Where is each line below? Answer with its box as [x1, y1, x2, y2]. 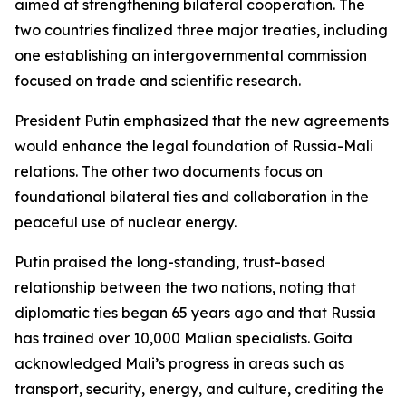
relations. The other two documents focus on [14, 162, 323, 180]
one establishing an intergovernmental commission [14, 46, 367, 64]
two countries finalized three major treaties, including [14, 21, 388, 39]
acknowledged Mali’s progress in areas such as [14, 354, 344, 372]
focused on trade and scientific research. [14, 72, 301, 90]
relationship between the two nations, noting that [14, 278, 356, 296]
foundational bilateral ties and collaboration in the [14, 188, 369, 206]
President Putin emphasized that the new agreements [14, 111, 389, 130]
